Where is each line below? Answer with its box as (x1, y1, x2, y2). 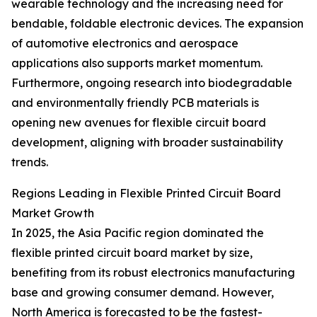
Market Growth (11, 206, 94, 221)
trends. (11, 155, 48, 170)
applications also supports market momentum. (11, 56, 263, 71)
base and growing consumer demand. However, (11, 285, 274, 300)
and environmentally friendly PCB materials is (11, 96, 259, 110)
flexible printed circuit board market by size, (11, 246, 253, 260)
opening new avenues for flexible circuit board (11, 115, 266, 130)
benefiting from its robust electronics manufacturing (11, 265, 295, 280)
